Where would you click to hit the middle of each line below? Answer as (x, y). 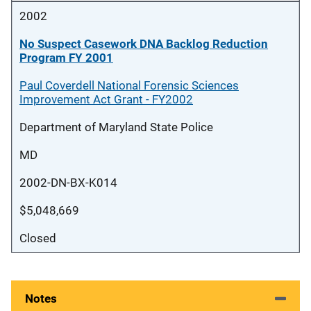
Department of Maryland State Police (116, 127)
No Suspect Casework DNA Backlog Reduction (144, 44)
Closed (38, 238)
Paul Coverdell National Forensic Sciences (129, 85)
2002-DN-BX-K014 (68, 183)
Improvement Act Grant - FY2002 (106, 99)
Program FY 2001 (66, 58)
